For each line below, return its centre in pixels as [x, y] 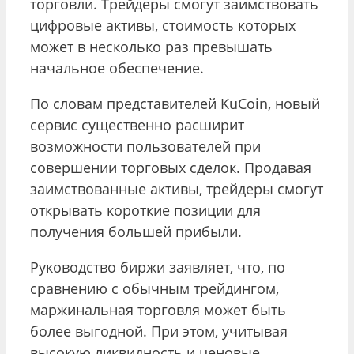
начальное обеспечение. [117, 68]
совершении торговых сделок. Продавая [171, 167]
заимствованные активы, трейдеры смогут [177, 188]
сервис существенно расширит [137, 124]
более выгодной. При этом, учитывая [159, 331]
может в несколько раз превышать [151, 46]
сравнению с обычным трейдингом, [154, 288]
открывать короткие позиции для [145, 210]
